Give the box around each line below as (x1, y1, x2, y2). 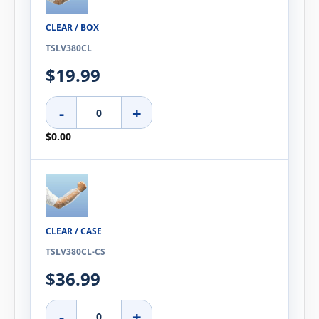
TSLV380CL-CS (46, 246, 105, 258)
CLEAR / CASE (46, 225, 102, 238)
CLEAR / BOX (46, 21, 99, 34)
